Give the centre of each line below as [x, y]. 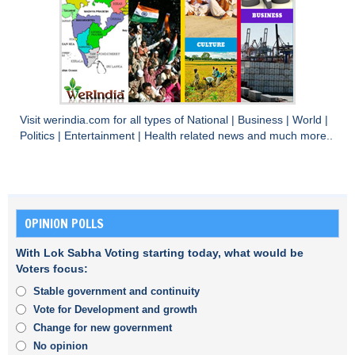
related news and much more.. [256, 136]
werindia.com [78, 120]
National [209, 120]
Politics [39, 136]
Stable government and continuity [116, 291]
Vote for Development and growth [115, 309]
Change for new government [103, 327]
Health [162, 136]
